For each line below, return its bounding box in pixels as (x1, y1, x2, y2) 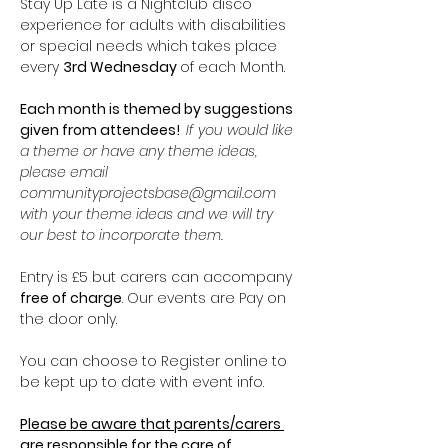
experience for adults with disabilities (20, 15, 290, 35)
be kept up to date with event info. (20, 372, 264, 392)
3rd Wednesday (63, 57, 180, 77)
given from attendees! (20, 120, 186, 140)
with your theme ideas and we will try (20, 204, 277, 224)
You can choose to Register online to (20, 351, 291, 371)
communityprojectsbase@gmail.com (20, 183, 280, 203)
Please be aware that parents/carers (20, 414, 284, 434)
